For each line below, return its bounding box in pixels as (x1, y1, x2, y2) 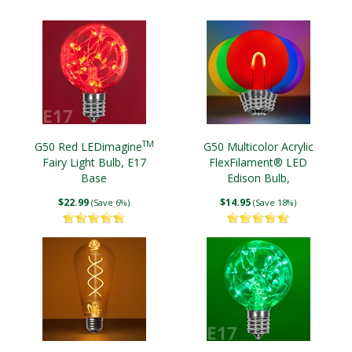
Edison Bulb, (226, 170, 290, 185)
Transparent (227, 186, 289, 201)
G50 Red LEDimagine (34, 139, 142, 154)
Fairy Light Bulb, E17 (42, 155, 146, 170)
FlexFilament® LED (209, 155, 307, 170)
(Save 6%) (91, 196, 130, 208)
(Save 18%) (253, 196, 296, 208)
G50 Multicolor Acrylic (203, 139, 313, 154)
